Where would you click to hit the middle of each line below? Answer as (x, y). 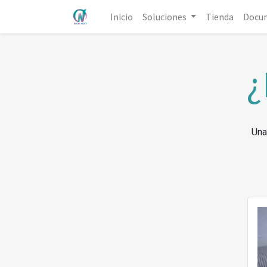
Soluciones (164, 17)
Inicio (121, 17)
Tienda (220, 17)
